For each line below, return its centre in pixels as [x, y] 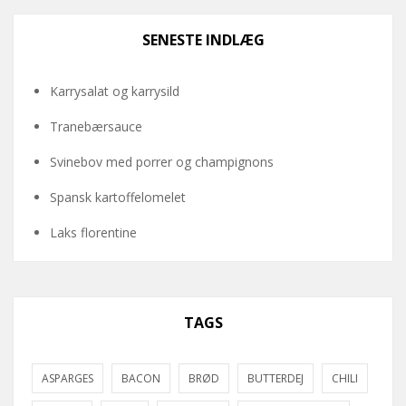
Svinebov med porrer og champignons [162, 161]
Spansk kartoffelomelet [118, 197]
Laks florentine [93, 232]
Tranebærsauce [96, 126]
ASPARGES [68, 378]
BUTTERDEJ [275, 378]
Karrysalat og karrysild [115, 91]
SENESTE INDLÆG [203, 39]
